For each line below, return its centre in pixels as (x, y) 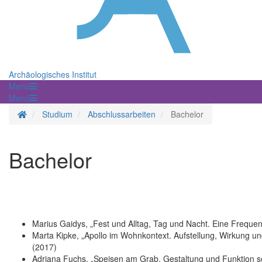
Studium (57, 114)
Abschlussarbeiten (122, 114)
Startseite (44, 114)
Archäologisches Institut (53, 75)
